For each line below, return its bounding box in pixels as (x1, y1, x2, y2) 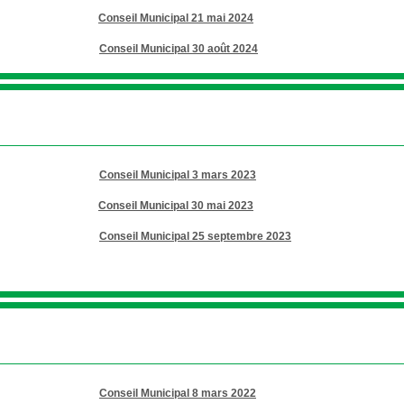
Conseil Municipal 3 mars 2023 (99, 169, 256, 181)
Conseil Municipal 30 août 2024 (99, 42, 258, 55)
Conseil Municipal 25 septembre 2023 (99, 230, 291, 243)
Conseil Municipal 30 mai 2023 (98, 199, 253, 212)
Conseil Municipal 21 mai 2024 (98, 12, 253, 24)
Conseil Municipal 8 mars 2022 (99, 387, 256, 399)
